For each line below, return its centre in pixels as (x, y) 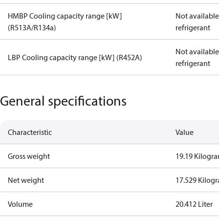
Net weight (26, 180)
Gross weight (29, 156)
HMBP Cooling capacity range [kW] (65, 16)
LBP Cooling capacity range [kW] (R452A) (75, 57)
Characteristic (30, 132)
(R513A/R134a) (32, 27)
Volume (20, 204)
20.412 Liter (194, 204)
